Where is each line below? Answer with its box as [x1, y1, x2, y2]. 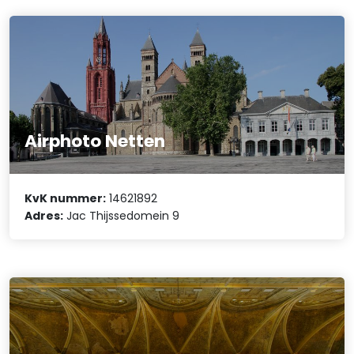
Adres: [24, 207, 64, 224]
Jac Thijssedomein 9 [63, 207, 180, 224]
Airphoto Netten [24, 129, 166, 154]
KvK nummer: [24, 190, 107, 206]
